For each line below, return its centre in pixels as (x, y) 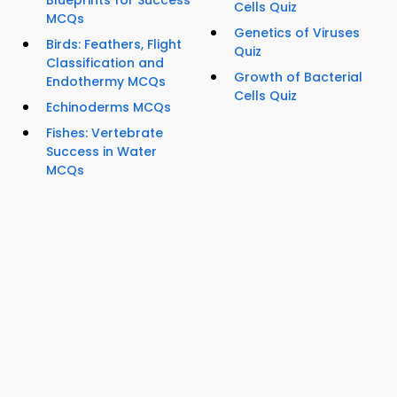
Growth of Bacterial (298, 78)
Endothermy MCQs (106, 82)
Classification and (105, 63)
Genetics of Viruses (297, 33)
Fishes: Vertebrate (105, 133)
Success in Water (101, 152)
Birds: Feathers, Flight (114, 45)
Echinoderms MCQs (109, 108)
